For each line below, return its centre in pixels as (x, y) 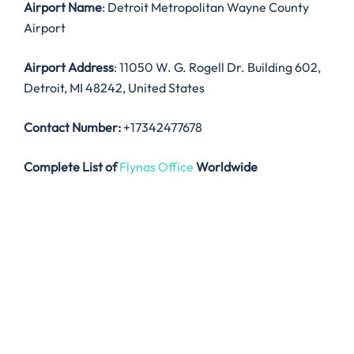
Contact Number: (72, 128)
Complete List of (70, 167)
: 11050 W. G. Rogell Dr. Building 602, (217, 68)
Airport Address (69, 68)
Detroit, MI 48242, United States (114, 88)
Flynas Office (156, 167)
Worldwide (227, 167)
